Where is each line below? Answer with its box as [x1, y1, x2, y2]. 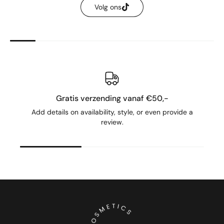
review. [100, 117, 123, 127]
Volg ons [94, 2, 121, 12]
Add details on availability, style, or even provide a [31, 107, 193, 117]
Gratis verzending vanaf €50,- [55, 93, 168, 104]
